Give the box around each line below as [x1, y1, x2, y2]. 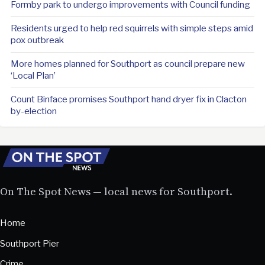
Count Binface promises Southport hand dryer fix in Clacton [10, 93, 247, 105]
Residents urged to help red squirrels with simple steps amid [10, 22, 253, 34]
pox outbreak [10, 34, 64, 46]
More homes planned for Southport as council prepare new [10, 58, 245, 70]
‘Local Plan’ [10, 70, 56, 82]
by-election [10, 105, 57, 117]
